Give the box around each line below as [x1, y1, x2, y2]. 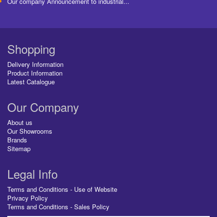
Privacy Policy [7, 193, 48, 202]
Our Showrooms [7, 126, 52, 136]
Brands [7, 135, 27, 144]
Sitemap [7, 143, 31, 153]
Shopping [7, 40, 55, 57]
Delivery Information [7, 59, 63, 69]
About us [7, 117, 32, 127]
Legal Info [7, 165, 58, 182]
